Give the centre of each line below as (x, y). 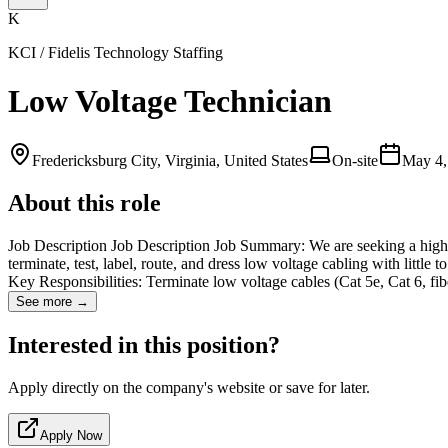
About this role (84, 202)
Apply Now (71, 435)
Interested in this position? (144, 344)
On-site (355, 160)
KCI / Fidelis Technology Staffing (115, 52)
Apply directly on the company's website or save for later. (189, 387)
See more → (52, 301)
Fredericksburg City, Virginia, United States (170, 160)
